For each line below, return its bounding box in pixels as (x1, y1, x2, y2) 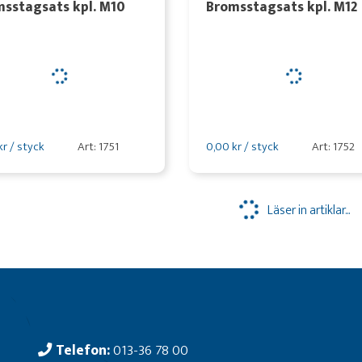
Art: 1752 (311, 137, 355, 157)
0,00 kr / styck (205, 137, 279, 157)
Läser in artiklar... (267, 200, 350, 221)
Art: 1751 (77, 137, 119, 157)
